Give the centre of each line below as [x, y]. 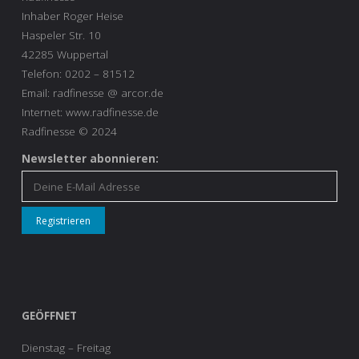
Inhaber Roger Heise [73, 16]
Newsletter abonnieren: [90, 159]
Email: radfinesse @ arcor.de [93, 93]
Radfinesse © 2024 [69, 131]
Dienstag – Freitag [66, 348]
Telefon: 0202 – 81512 [78, 73]
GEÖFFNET [49, 315]
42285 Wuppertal [65, 54]
